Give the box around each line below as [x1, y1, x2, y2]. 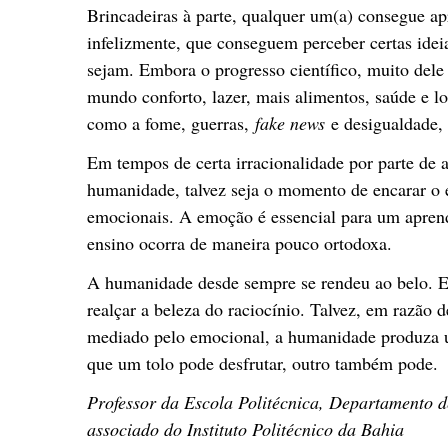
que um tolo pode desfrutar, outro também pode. [87, 351, 438, 375]
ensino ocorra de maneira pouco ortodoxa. [87, 231, 392, 255]
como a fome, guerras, [87, 111, 255, 135]
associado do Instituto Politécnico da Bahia [87, 417, 404, 441]
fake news [255, 111, 325, 135]
